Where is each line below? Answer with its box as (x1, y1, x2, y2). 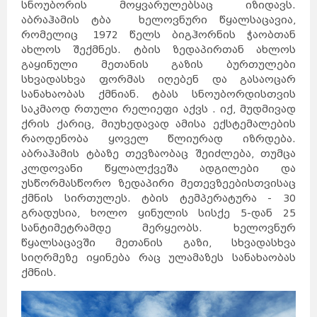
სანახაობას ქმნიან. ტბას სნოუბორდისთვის (21, 88, 296, 100)
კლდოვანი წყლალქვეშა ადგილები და (21, 162, 296, 175)
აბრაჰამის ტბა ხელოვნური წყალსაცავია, (21, 13, 296, 26)
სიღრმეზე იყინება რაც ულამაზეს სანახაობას (21, 251, 296, 264)
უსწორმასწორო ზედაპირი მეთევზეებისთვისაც (21, 177, 296, 190)
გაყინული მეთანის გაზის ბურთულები (21, 58, 296, 71)
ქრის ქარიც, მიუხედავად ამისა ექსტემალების (21, 117, 296, 130)
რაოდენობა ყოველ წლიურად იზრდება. (21, 132, 296, 145)
